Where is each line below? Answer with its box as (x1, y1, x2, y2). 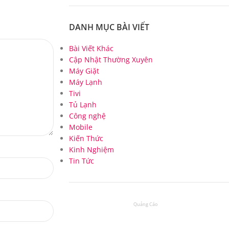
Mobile (68, 122, 93, 132)
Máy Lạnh (68, 77, 102, 87)
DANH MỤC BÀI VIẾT (68, 21, 149, 33)
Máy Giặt (68, 66, 99, 76)
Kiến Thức (68, 133, 103, 144)
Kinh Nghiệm (68, 145, 114, 155)
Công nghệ (68, 111, 106, 121)
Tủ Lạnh (68, 100, 97, 110)
